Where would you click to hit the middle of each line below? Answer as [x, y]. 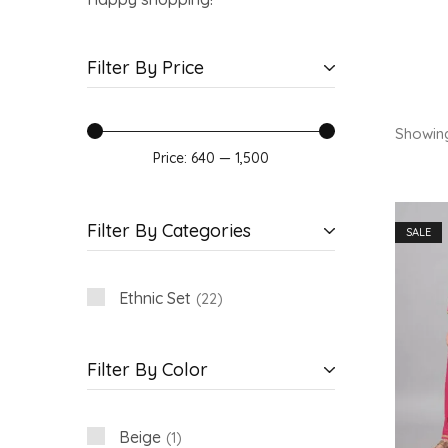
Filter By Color [147, 369]
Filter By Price [145, 67]
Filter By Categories [169, 230]
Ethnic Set [155, 297]
